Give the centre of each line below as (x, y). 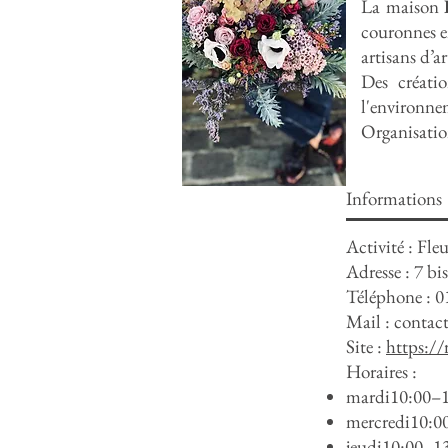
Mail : (370, 321)
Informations (394, 198)
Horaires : (381, 371)
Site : (366, 346)
